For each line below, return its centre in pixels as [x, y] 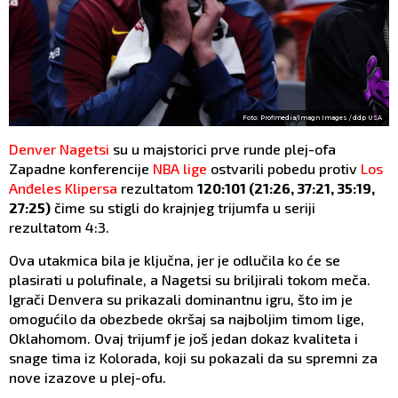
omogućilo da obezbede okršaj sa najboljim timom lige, [187, 319]
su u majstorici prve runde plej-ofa [223, 149]
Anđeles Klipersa [63, 188]
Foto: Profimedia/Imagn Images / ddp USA [312, 118]
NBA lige [180, 169]
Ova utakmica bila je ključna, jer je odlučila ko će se [175, 260]
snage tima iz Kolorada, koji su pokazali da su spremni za [193, 358]
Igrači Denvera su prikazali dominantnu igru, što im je [181, 299]
